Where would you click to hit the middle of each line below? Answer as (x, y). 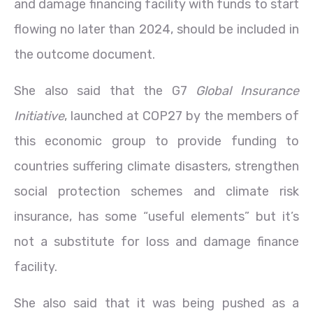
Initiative (39, 116)
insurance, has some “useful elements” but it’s (156, 216)
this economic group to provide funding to (156, 141)
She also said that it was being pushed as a (156, 303)
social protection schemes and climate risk (156, 191)
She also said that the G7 (105, 90)
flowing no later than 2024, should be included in (156, 29)
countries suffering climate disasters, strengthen (156, 166)
